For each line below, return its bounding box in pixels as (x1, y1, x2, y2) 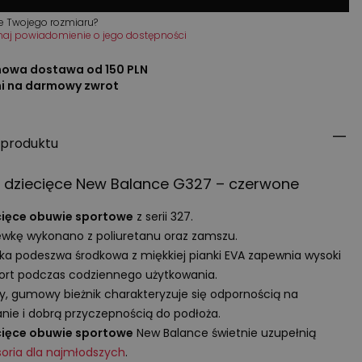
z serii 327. (133, 208, 193, 225)
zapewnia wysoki (244, 246, 341, 263)
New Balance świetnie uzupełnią (133, 324, 316, 341)
